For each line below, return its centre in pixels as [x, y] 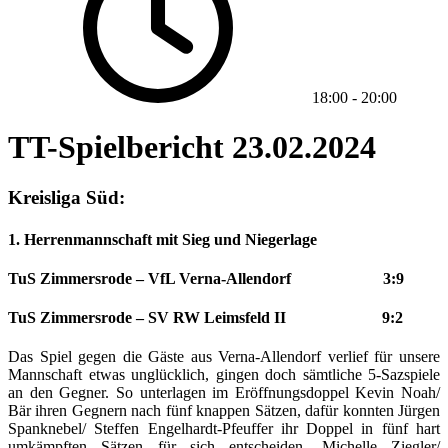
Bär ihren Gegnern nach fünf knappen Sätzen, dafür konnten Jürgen [224, 411]
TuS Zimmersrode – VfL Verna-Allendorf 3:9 [206, 278]
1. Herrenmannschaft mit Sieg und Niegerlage [162, 239]
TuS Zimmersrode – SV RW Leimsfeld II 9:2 [205, 318]
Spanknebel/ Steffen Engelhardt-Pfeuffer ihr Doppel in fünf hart [224, 429]
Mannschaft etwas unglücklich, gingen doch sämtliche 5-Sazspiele [224, 375]
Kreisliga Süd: [66, 198]
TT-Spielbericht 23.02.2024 [192, 146]
